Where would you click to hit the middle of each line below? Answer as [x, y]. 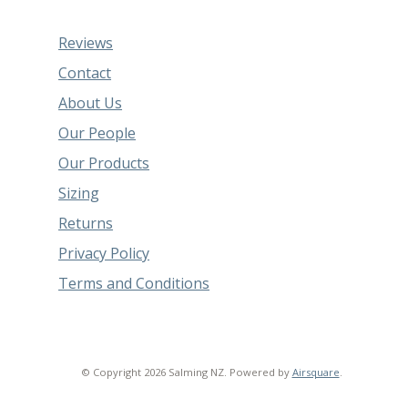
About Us [91, 102]
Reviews [86, 42]
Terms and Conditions [134, 283]
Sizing [79, 193]
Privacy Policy [104, 253]
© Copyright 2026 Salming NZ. [153, 372]
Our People [97, 133]
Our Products [104, 163]
